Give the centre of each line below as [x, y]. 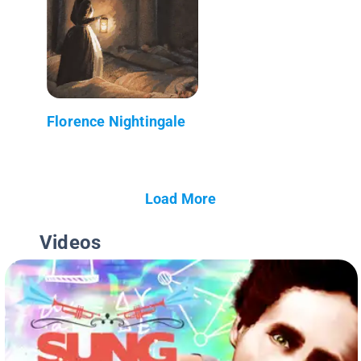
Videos [71, 242]
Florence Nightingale [116, 121]
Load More [180, 198]
